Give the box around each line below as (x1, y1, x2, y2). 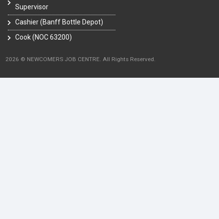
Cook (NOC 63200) (15, 33, 72, 42)
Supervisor (15, 3, 48, 11)
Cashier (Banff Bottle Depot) (15, 18, 103, 26)
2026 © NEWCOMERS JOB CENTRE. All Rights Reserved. (5, 56, 155, 63)
